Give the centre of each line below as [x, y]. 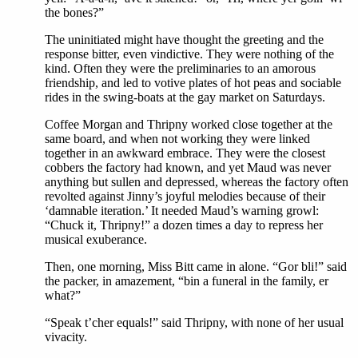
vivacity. [66, 337]
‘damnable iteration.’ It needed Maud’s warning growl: [182, 211]
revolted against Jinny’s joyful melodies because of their [185, 197]
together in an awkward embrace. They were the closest [185, 153]
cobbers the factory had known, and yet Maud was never [188, 168]
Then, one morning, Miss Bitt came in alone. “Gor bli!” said [196, 267]
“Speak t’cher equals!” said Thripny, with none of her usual [194, 323]
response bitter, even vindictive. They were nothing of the [189, 54]
